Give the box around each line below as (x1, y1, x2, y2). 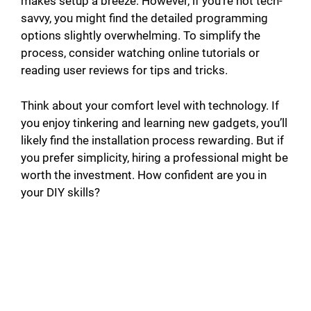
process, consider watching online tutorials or (21, 46, 260, 60)
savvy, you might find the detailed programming (21, 11, 268, 26)
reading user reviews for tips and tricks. (21, 63, 228, 78)
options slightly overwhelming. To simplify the (21, 28, 260, 43)
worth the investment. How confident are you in (21, 167, 267, 182)
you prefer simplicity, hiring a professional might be (21, 150, 288, 165)
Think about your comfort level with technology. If (21, 98, 279, 112)
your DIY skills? (21, 185, 100, 199)
